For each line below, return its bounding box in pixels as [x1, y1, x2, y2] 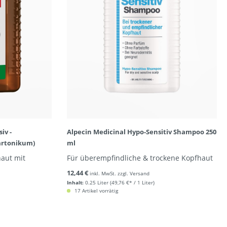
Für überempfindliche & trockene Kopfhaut [66, 153, 213, 163]
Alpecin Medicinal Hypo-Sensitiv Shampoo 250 [66, 127, 216, 136]
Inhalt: [66, 179, 84, 186]
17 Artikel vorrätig [72, 187, 118, 194]
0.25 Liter [85, 179, 108, 186]
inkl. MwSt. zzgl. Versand [89, 170, 149, 177]
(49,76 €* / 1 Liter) [109, 179, 155, 186]
